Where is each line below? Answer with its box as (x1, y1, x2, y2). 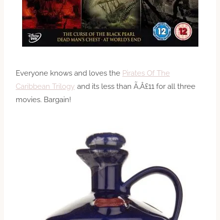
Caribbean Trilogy (16, 82, 75, 91)
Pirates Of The (122, 68, 170, 78)
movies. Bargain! (16, 95, 71, 104)
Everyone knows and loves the (16, 68, 122, 78)
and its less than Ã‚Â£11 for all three (75, 82, 195, 91)
